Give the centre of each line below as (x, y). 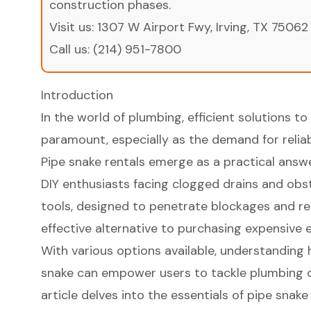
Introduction (77, 95)
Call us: (71, 49)
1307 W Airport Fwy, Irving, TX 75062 (202, 27)
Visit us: (73, 27)
